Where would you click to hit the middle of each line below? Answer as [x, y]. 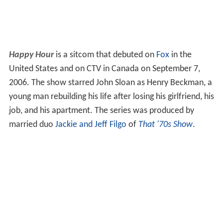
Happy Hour [31, 55]
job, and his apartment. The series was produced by [101, 111]
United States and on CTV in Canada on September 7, [104, 69]
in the [180, 55]
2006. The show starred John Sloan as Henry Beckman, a [110, 83]
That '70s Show [165, 125]
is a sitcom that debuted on [105, 55]
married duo [32, 125]
